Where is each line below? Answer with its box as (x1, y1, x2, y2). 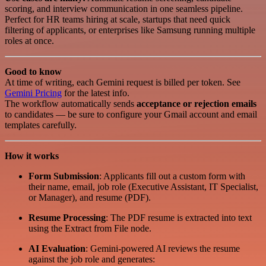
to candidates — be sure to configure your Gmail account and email (5, 109, 257, 119)
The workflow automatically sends (5, 98, 137, 109)
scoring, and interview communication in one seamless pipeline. (5, 3, 243, 14)
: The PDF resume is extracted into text (106, 212, 252, 223)
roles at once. (5, 35, 54, 46)
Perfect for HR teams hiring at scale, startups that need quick (5, 14, 230, 24)
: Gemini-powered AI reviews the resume (85, 243, 240, 254)
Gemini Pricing (5, 87, 62, 98)
